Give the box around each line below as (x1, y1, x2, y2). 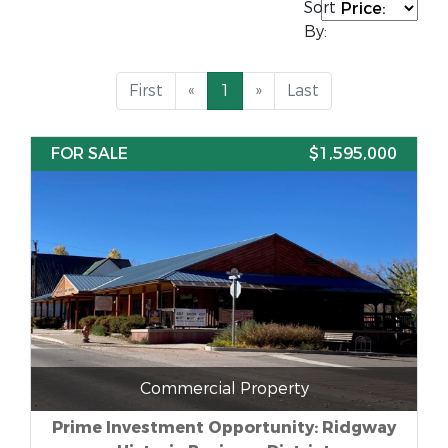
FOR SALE (51, 143, 128, 164)
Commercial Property (139, 378, 309, 399)
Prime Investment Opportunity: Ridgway (52, 417, 396, 438)
